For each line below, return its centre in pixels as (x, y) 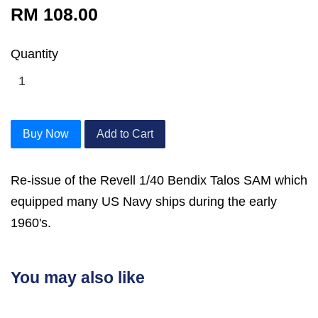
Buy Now (46, 134)
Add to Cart (125, 134)
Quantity (34, 54)
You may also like (78, 278)
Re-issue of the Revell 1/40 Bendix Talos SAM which (159, 181)
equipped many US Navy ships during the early (144, 202)
